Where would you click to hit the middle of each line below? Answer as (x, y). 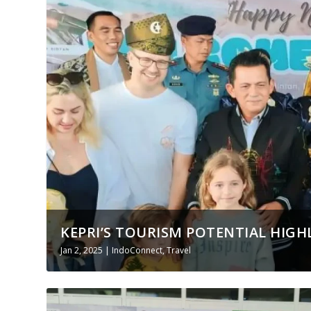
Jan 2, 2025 (82, 250)
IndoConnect (137, 250)
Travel (179, 250)
